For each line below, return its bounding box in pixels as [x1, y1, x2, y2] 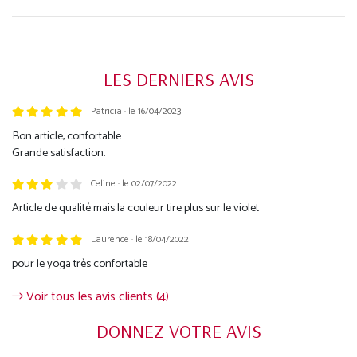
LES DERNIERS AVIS [103, 67, 254, 92]
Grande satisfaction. [12, 143, 105, 163]
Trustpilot [12, 108, 63, 130]
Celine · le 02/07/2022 [90, 175, 177, 191]
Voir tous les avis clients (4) [23, 286, 169, 308]
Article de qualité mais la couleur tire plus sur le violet [12, 198, 259, 218]
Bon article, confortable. [12, 126, 123, 146]
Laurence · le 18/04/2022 [90, 231, 189, 247]
